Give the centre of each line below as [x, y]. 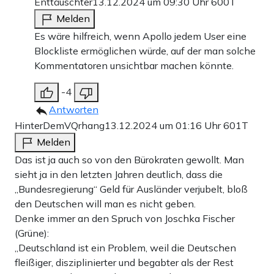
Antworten [74, 110]
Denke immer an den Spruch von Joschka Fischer [125, 219]
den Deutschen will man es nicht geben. [105, 204]
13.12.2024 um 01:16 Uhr [164, 126]
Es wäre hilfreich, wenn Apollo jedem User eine [140, 36]
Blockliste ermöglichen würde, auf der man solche [145, 51]
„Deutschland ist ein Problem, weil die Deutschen [125, 248]
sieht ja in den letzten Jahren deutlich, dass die [119, 175]
